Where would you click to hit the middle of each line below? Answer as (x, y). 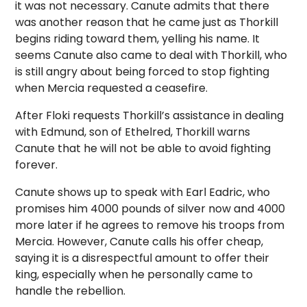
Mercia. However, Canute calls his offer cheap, (139, 242)
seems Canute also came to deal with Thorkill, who (151, 55)
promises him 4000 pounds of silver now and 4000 (150, 209)
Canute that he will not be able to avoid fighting (143, 148)
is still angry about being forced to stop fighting (143, 72)
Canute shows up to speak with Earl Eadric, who (143, 192)
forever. (37, 165)
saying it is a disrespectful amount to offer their (143, 258)
